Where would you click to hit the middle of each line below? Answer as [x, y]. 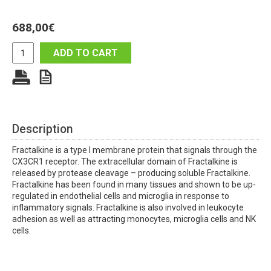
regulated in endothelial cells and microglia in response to [121, 196]
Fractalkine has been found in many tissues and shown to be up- [134, 185]
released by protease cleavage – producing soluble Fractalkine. [131, 173]
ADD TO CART [86, 53]
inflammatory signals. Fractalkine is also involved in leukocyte [128, 208]
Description [42, 129]
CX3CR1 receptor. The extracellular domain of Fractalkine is [125, 162]
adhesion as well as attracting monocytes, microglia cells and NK [134, 219]
